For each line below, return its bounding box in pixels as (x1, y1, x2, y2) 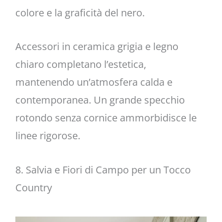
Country (15, 180, 52, 194)
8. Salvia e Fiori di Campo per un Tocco (15, 163, 191, 176)
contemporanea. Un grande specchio (15, 93, 185, 107)
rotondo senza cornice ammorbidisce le (15, 111, 197, 125)
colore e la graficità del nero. (15, 6, 145, 20)
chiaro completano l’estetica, (15, 57, 146, 71)
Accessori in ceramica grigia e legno (15, 40, 178, 54)
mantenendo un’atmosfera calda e (15, 75, 172, 89)
